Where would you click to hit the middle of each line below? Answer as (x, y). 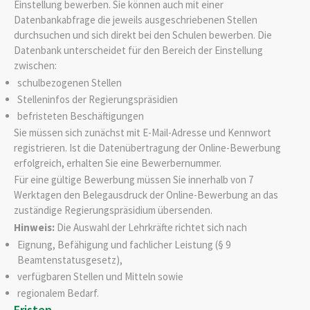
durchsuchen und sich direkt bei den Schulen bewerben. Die (143, 35)
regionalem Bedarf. (58, 293)
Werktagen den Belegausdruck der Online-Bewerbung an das (146, 195)
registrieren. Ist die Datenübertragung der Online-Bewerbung (147, 147)
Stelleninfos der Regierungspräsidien (97, 99)
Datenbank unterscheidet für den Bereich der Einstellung (138, 50)
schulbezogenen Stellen (69, 83)
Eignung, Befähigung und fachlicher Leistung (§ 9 (124, 245)
